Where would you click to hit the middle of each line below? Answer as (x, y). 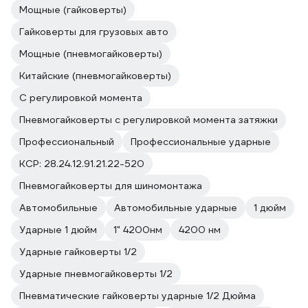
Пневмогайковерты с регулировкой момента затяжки (148, 120)
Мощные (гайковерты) (73, 10)
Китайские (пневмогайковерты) (95, 76)
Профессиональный (67, 142)
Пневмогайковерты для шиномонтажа (111, 186)
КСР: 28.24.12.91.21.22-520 (82, 164)
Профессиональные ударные (201, 142)
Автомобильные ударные (176, 208)
